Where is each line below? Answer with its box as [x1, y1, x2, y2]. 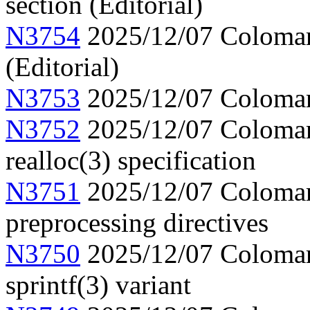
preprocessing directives [6, 208, 268, 238]
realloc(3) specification [6, 145, 256, 176]
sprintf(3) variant [6, 270, 191, 300]
